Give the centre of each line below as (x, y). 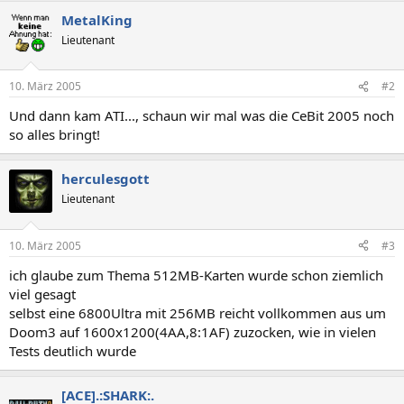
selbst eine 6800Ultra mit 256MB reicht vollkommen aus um (197, 312)
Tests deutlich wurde (73, 350)
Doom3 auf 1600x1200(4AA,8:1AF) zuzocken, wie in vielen (193, 331)
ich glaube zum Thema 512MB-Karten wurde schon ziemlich (196, 275)
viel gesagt (42, 294)
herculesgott (106, 179)
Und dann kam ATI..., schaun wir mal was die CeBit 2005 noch (202, 115)
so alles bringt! (55, 134)
